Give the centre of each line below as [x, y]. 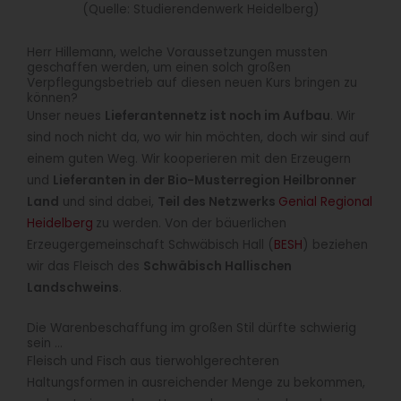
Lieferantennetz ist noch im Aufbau [218, 116]
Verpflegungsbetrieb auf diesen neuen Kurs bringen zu [192, 83]
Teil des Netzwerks [218, 202]
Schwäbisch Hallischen [218, 267]
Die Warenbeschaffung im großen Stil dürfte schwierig [192, 328]
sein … [45, 344]
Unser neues [66, 116]
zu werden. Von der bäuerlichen [191, 224]
